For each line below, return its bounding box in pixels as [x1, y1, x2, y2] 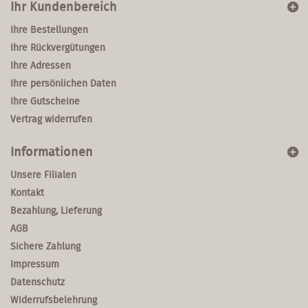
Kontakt [10, 186, 44, 200]
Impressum [10, 257, 59, 272]
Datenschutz [10, 275, 65, 289]
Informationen [10, 142, 93, 162]
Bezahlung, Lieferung [10, 203, 102, 218]
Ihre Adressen [10, 58, 71, 73]
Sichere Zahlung [10, 239, 80, 254]
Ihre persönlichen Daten [10, 76, 116, 91]
